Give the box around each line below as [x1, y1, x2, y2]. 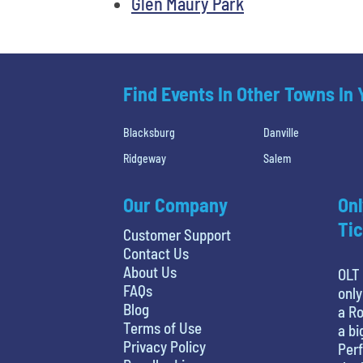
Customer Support [123, 224, 231, 244]
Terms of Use [123, 318, 202, 337]
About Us [123, 262, 177, 281]
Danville [263, 125, 300, 139]
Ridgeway [123, 151, 166, 165]
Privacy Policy [123, 336, 206, 356]
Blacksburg [123, 125, 175, 139]
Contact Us [123, 243, 189, 263]
